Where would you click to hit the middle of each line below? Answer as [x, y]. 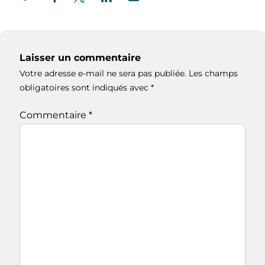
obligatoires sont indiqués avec [85, 88]
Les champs [213, 74]
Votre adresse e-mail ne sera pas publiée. [103, 74]
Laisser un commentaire [80, 58]
